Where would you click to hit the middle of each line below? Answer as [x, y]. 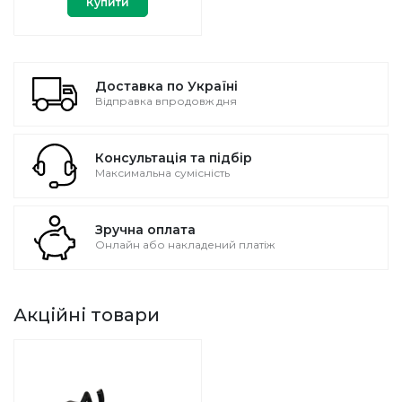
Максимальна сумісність [162, 173]
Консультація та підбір [174, 158]
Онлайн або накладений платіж [185, 245]
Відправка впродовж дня [166, 101]
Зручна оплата [145, 230]
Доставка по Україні [166, 87]
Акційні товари [87, 315]
